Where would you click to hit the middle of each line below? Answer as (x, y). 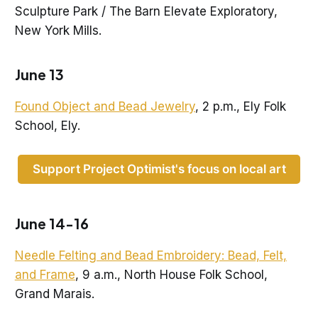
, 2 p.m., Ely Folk (240, 107)
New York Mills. (58, 31)
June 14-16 (51, 223)
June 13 (39, 75)
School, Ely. (47, 126)
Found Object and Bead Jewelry (105, 107)
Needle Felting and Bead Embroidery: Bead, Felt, (150, 255)
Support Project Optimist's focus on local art (159, 169)
